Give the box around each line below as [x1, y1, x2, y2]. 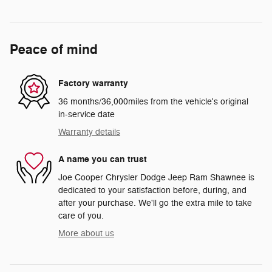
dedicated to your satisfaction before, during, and [58, 185, 246, 195]
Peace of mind [10, 41, 98, 58]
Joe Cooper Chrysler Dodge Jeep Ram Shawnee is [58, 172, 254, 183]
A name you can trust [58, 154, 147, 166]
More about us [58, 228, 114, 239]
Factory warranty [58, 78, 128, 90]
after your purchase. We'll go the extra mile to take [58, 197, 252, 208]
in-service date [58, 109, 115, 120]
